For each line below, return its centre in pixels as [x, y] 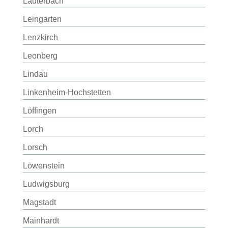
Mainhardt [41, 221]
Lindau [35, 74]
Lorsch [35, 147]
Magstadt [39, 202]
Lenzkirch [40, 37]
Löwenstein [44, 166]
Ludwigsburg [46, 184]
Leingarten [42, 19]
